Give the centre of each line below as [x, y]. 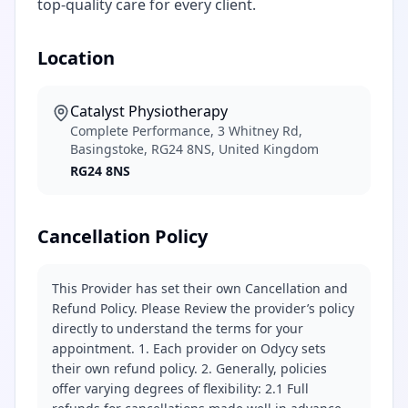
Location [76, 58]
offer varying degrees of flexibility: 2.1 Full [180, 388]
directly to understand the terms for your [178, 328]
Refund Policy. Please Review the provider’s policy [203, 308]
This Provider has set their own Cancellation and [200, 288]
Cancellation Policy [122, 236]
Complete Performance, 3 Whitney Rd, [186, 131]
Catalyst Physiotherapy [149, 111]
